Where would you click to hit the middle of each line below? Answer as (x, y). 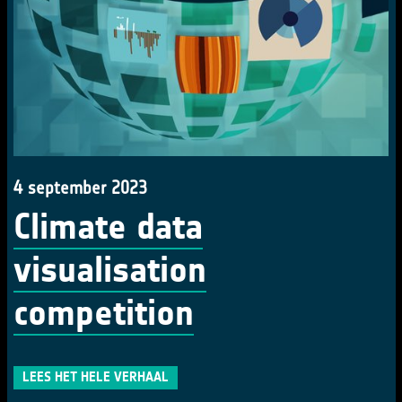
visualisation (110, 270)
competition (104, 313)
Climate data (108, 227)
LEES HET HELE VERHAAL (96, 377)
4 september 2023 (80, 188)
